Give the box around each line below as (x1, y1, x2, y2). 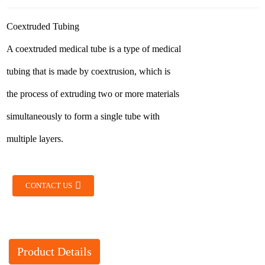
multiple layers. (7, 134, 64, 144)
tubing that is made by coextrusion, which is (7, 66, 171, 76)
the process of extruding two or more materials (7, 89, 180, 99)
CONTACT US (25, 182, 73, 190)
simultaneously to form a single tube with (7, 111, 160, 121)
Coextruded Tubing (7, 21, 80, 31)
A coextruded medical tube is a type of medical (7, 44, 182, 54)
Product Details (17, 245, 92, 258)
